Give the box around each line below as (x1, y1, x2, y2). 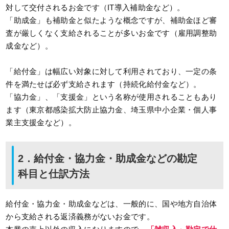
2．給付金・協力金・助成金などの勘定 (18, 153, 198, 165)
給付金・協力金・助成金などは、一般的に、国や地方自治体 (6, 199, 217, 209)
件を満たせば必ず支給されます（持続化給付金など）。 (6, 80, 201, 89)
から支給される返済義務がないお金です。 (6, 212, 154, 221)
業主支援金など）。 (6, 118, 76, 127)
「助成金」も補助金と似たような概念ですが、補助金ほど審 (6, 16, 217, 25)
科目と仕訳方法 (18, 168, 90, 180)
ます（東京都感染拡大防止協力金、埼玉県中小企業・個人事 (6, 105, 217, 114)
